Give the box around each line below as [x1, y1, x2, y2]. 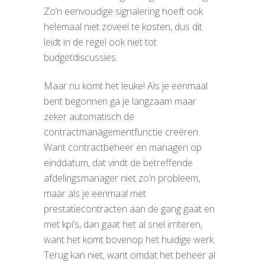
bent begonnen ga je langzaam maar [44, 95, 196, 108]
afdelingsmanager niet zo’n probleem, [44, 172, 200, 185]
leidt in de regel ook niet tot [44, 35, 157, 49]
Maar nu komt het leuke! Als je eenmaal [44, 79, 208, 92]
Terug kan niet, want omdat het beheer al [44, 248, 215, 261]
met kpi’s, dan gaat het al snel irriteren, [44, 218, 202, 231]
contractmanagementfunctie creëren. [44, 125, 200, 138]
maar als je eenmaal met [44, 187, 146, 200]
